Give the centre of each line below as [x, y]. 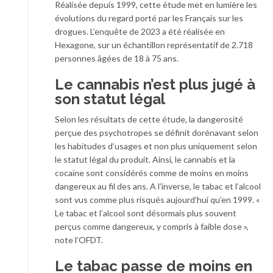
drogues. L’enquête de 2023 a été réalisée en [140, 31]
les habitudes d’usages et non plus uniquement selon [156, 146]
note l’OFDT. [79, 239]
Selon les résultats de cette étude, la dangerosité [149, 119]
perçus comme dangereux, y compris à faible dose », [152, 226]
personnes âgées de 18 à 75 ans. [117, 58]
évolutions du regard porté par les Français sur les [149, 18]
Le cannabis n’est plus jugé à [155, 84]
